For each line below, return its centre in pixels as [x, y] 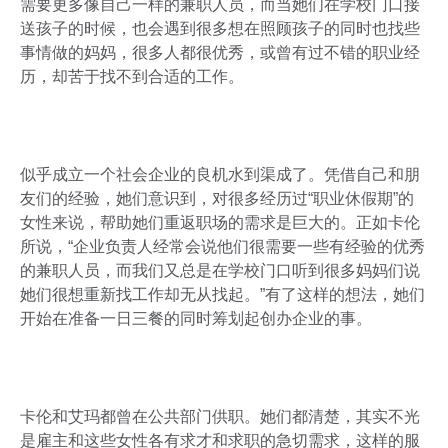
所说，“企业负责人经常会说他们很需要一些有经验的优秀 [222, 247]
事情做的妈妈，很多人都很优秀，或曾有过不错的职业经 [220, 53]
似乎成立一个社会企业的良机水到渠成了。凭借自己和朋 [220, 175]
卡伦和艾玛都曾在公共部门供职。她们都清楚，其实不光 [220, 417]
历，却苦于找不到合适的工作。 [132, 77]
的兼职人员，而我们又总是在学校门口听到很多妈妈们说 [220, 271]
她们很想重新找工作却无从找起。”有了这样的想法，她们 [222, 295]
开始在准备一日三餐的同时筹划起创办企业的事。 [196, 319]
